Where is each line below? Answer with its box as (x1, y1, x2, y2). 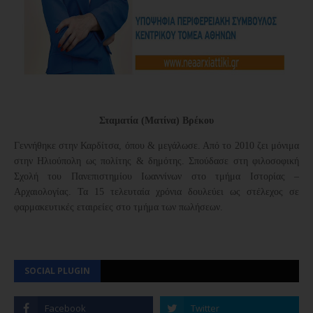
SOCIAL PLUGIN (24, 264, 90, 277)
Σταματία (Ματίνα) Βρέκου (99, 115, 214, 126)
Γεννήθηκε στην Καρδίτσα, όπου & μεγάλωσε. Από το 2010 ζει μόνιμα (14, 140, 299, 151)
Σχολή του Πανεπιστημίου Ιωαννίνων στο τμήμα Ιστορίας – (14, 170, 299, 182)
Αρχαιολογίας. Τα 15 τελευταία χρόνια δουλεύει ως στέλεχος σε (14, 186, 299, 197)
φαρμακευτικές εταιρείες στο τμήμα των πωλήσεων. (14, 201, 223, 212)
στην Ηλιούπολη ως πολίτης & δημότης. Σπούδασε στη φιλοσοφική (14, 155, 299, 166)
